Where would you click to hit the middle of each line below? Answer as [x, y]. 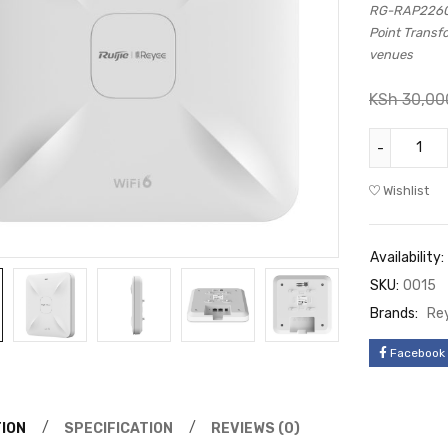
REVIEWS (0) [255, 428]
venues [391, 54]
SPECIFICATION [118, 428]
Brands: [394, 313]
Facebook [417, 353]
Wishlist [406, 190]
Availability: [407, 257]
